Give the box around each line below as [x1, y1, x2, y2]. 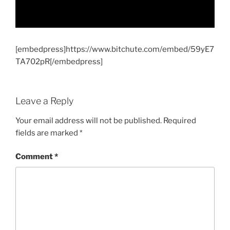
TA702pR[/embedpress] [15, 56, 103, 66]
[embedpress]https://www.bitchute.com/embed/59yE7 [15, 44, 214, 54]
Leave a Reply [15, 95, 73, 107]
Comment [15, 152, 54, 162]
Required [163, 116, 196, 125]
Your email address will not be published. [15, 116, 162, 125]
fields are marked [15, 128, 80, 138]
